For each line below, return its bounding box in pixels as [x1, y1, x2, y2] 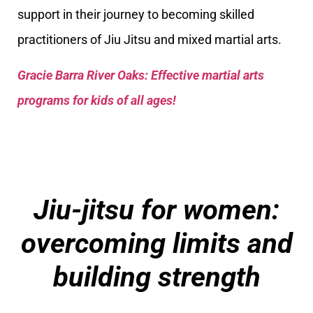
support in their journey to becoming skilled [17, 7, 254, 22]
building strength [52, 260, 261, 293]
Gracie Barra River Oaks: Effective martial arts [17, 67, 264, 82]
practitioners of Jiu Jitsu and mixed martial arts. [17, 32, 282, 48]
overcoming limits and [20, 226, 293, 260]
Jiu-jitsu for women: [34, 193, 279, 226]
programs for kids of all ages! [17, 92, 176, 108]
